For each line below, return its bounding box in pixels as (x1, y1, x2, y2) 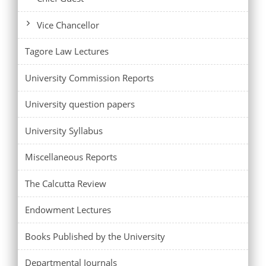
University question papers (25, 98, 135, 110)
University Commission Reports (25, 71, 154, 84)
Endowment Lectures (25, 204, 111, 216)
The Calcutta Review (25, 177, 106, 189)
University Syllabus (25, 124, 103, 137)
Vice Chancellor (37, 18, 99, 31)
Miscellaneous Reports (25, 151, 117, 163)
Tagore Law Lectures (25, 45, 109, 58)
